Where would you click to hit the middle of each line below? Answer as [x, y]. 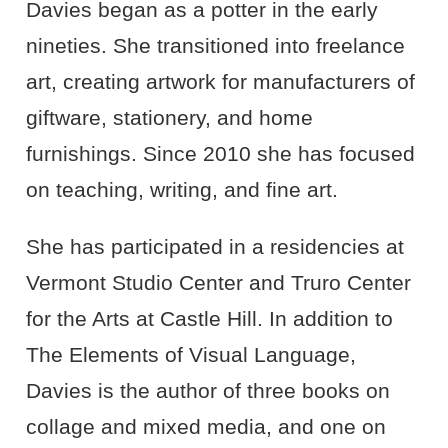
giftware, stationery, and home [169, 117]
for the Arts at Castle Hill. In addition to [209, 319]
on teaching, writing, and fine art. [181, 189]
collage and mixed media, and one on [205, 427]
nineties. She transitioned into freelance [215, 45]
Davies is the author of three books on [207, 391]
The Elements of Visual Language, [190, 355]
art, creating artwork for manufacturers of [220, 81]
